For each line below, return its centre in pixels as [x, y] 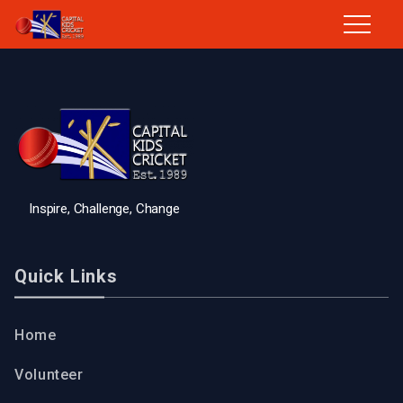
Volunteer [49, 374]
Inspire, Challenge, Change [104, 208]
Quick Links [66, 276]
